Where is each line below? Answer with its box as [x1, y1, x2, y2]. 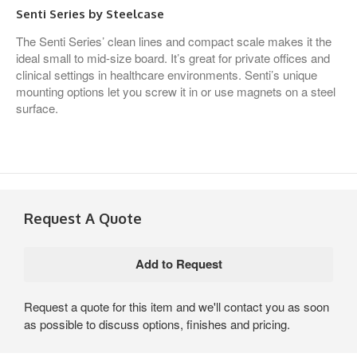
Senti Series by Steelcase [16, 6, 164, 22]
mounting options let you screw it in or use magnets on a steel [16, 82, 335, 100]
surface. [16, 99, 58, 116]
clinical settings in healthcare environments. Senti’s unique [16, 65, 317, 83]
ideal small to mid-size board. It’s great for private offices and [16, 49, 330, 66]
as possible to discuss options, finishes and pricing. [24, 315, 290, 332]
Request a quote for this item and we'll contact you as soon [24, 297, 329, 315]
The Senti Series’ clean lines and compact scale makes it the [16, 32, 331, 49]
